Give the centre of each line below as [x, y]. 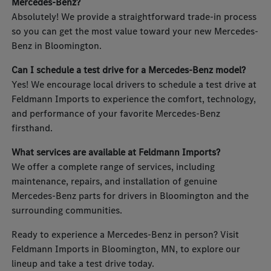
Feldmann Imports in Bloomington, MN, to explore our [126, 249]
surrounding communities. [67, 211]
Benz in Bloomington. [57, 46]
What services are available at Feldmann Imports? [116, 152]
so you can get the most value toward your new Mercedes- [135, 31]
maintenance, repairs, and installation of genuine [115, 181]
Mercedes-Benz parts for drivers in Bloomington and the [130, 196]
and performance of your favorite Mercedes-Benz [116, 114]
